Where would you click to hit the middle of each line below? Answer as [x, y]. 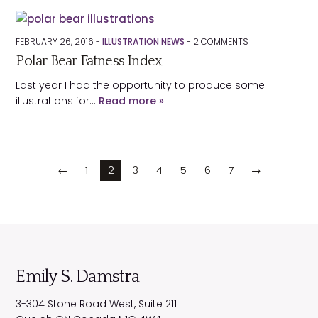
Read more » [132, 101]
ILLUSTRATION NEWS [144, 42]
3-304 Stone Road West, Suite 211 [97, 304]
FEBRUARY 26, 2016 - [59, 42]
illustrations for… [57, 101]
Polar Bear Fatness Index [89, 61]
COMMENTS [224, 42]
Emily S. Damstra [78, 276]
